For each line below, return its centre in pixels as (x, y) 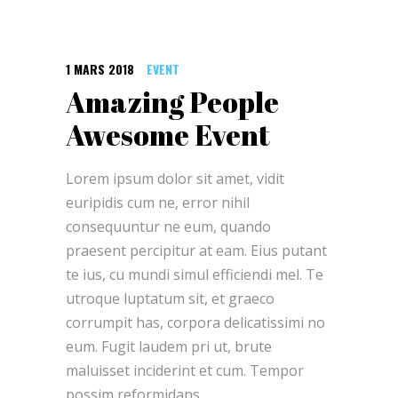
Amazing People (172, 102)
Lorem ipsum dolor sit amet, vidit (175, 179)
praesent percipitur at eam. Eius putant (196, 251)
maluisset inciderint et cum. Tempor (185, 371)
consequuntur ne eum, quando (168, 227)
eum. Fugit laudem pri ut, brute (169, 347)
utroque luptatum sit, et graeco (170, 299)
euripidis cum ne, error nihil (158, 203)
